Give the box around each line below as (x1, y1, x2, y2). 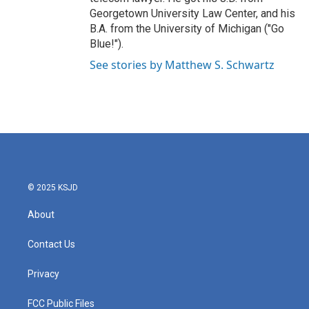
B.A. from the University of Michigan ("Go (90, 22, 284, 36)
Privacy (28, 268, 59, 280)
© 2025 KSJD (28, 183, 78, 193)
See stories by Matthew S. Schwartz (90, 57, 275, 73)
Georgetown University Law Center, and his (90, 7, 295, 21)
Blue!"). (90, 37, 123, 51)
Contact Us (28, 239, 75, 250)
